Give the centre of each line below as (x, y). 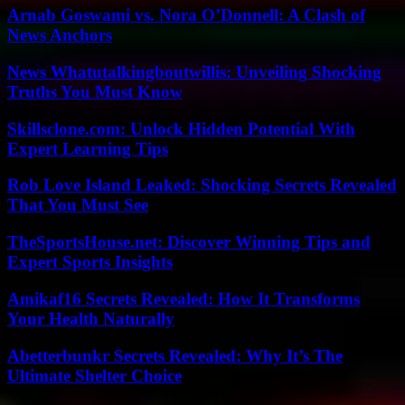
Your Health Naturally (91, 318)
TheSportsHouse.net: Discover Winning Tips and (189, 242)
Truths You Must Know (95, 91)
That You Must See (78, 205)
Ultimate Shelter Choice (94, 375)
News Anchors (60, 35)
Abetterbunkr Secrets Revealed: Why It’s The (175, 355)
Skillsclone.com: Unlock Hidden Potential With (181, 128)
